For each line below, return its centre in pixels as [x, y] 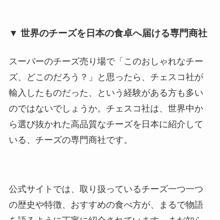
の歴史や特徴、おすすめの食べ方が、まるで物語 [106, 205]
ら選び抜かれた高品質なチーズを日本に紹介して [106, 124]
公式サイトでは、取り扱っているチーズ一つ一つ [106, 189]
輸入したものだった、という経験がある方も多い [106, 93]
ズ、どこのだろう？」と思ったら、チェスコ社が [106, 77]
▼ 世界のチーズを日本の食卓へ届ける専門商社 [108, 33]
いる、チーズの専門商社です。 [70, 140]
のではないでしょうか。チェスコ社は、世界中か [106, 109]
